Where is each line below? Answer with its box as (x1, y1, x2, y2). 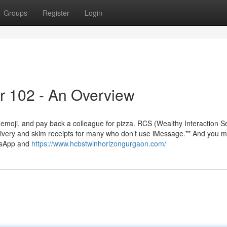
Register (43, 8, 69, 18)
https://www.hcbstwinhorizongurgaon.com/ (31, 138, 166, 148)
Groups (4, 8, 27, 18)
